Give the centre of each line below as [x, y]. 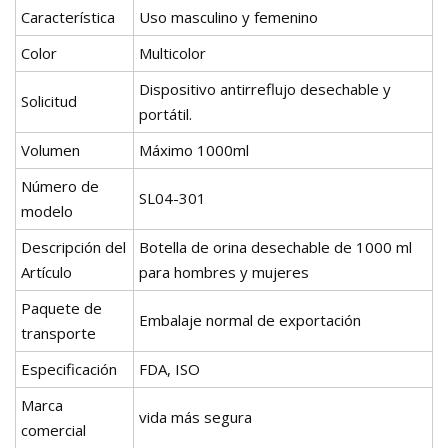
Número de [60, 186]
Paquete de [61, 308]
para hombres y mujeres [224, 272]
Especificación [69, 369]
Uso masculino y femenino [228, 17]
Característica [68, 17]
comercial [53, 430]
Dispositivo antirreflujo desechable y [265, 89]
